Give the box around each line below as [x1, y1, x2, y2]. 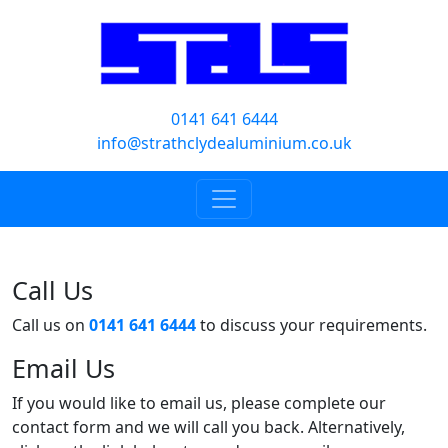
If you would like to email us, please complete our [12, 392, 386, 414]
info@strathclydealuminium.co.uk [96, 132, 352, 154]
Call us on [12, 314, 89, 336]
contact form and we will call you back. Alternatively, [12, 416, 405, 438]
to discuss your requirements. [196, 314, 427, 336]
